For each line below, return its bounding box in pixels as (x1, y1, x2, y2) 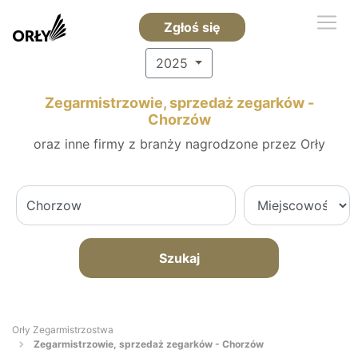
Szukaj (158, 250, 200, 266)
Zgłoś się (163, 19, 221, 35)
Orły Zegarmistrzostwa (12, 324, 113, 336)
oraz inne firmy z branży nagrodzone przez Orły (33, 136, 325, 152)
